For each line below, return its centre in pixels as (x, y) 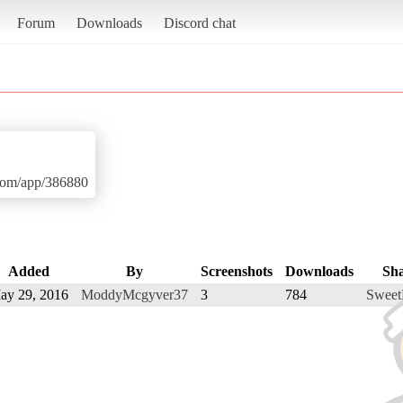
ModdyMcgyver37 (134, 294)
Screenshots (237, 271)
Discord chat (199, 22)
